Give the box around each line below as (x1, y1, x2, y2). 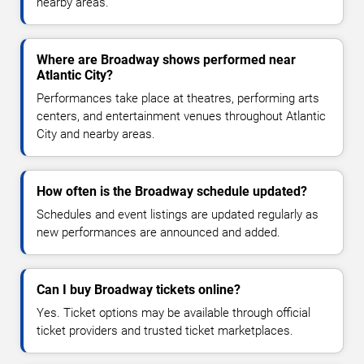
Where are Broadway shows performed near (37, 51, 296, 67)
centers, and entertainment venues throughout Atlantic (37, 108, 326, 123)
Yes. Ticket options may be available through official (37, 305, 310, 320)
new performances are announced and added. (37, 224, 280, 240)
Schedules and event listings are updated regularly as (37, 206, 318, 222)
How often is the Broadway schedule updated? (37, 183, 307, 199)
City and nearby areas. (37, 126, 155, 141)
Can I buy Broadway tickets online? (37, 281, 240, 297)
